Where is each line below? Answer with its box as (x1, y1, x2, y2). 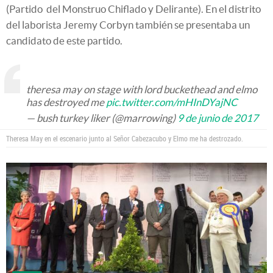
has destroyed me (26, 96, 106, 108)
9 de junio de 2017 (177, 112, 258, 124)
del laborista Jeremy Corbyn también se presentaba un (6, 19, 250, 30)
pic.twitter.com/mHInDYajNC (106, 96, 238, 108)
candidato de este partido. (6, 35, 122, 46)
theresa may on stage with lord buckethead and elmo (26, 83, 257, 95)
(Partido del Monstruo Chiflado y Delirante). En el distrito (6, 3, 261, 15)
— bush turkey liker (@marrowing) (26, 112, 177, 124)
